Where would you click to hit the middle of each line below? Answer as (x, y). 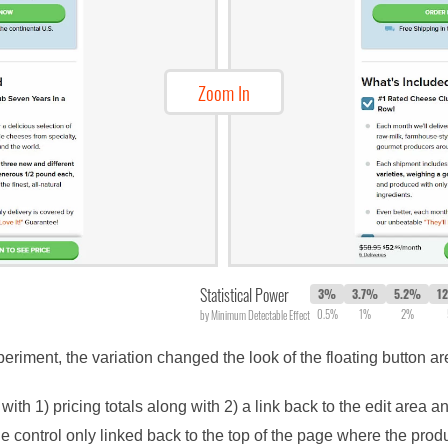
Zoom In (224, 91)
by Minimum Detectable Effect (255, 314)
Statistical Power (244, 294)
